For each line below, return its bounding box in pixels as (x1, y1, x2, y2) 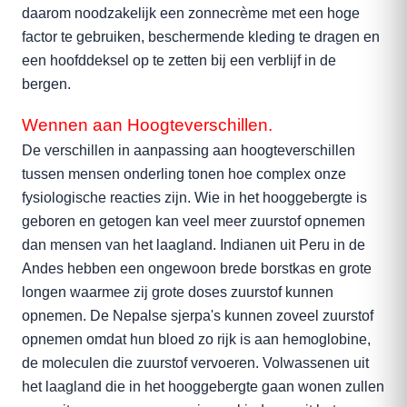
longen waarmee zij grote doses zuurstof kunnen (22, 284, 333, 300)
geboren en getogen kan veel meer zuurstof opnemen (22, 213, 365, 229)
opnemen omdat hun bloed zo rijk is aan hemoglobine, (22, 332, 371, 347)
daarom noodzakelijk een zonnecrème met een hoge (22, 5, 360, 21)
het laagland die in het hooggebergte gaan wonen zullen (22, 379, 384, 394)
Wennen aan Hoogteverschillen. (22, 115, 273, 134)
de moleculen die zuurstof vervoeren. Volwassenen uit (22, 355, 369, 371)
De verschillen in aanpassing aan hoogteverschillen (22, 143, 355, 158)
